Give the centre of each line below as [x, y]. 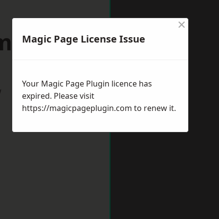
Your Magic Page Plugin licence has [87, 84]
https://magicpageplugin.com [77, 108]
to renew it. [154, 108]
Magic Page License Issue [84, 39]
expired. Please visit [58, 96]
